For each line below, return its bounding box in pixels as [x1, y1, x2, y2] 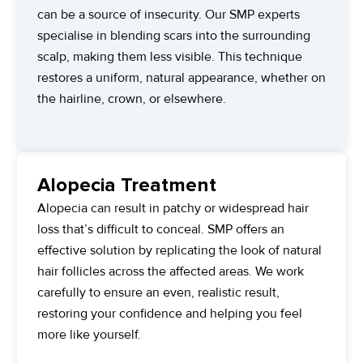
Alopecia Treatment [37, 173, 216, 197]
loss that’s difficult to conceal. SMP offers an [37, 220, 284, 237]
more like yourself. [37, 326, 141, 343]
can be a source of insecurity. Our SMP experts [37, 6, 300, 23]
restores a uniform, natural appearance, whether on [37, 69, 326, 86]
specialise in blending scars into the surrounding [37, 27, 310, 44]
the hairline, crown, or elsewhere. [37, 90, 226, 107]
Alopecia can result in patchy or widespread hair [37, 199, 309, 216]
